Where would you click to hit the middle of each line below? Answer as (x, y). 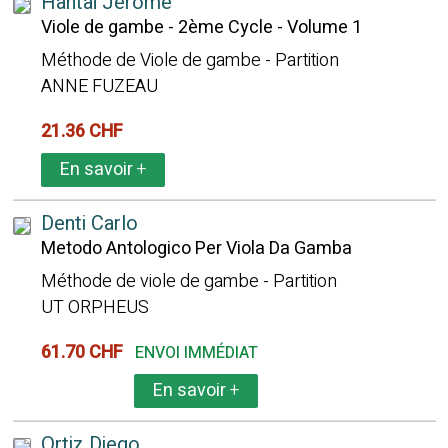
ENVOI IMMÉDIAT (196, 353)
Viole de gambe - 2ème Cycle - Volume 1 (201, 27)
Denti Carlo (89, 223)
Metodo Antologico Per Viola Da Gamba (196, 248)
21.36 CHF (85, 131)
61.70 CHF (85, 352)
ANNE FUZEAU (99, 86)
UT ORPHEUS (94, 307)
